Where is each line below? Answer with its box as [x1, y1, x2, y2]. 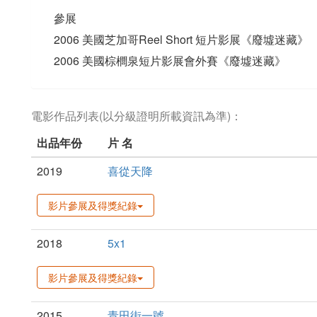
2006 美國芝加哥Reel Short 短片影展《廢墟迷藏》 [54, 31, 309, 47]
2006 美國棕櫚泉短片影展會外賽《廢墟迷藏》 [54, 52, 286, 69]
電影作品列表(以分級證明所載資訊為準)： [31, 108, 242, 124]
